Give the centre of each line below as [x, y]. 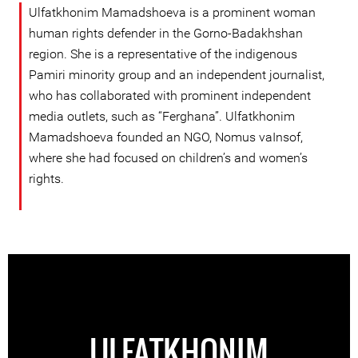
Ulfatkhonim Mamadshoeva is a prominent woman [172, 12]
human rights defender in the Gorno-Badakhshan [166, 33]
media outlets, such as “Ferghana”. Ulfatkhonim [162, 116]
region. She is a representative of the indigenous [163, 54]
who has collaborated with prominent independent [170, 95]
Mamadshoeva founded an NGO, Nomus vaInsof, [166, 137]
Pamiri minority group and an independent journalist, [177, 75]
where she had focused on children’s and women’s [168, 158]
